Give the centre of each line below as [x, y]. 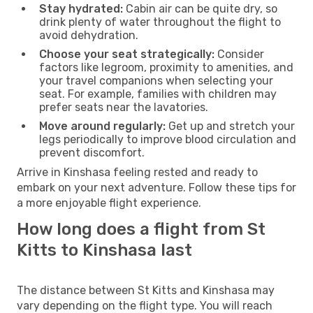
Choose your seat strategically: [127, 54]
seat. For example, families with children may [158, 94]
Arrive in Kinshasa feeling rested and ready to [137, 172]
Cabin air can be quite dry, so [200, 8]
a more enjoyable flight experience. [109, 203]
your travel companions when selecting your [156, 80]
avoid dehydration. [89, 35]
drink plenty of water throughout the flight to [160, 22]
